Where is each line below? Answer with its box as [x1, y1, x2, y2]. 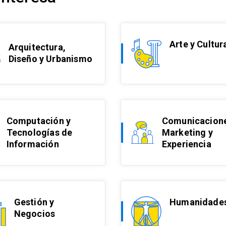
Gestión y [14, 197, 54, 208]
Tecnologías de [6, 127, 73, 138]
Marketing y [161, 127, 213, 138]
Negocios [14, 208, 55, 219]
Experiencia [161, 139, 211, 149]
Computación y [6, 116, 71, 126]
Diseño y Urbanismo [8, 53, 92, 64]
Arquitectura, [8, 41, 66, 52]
